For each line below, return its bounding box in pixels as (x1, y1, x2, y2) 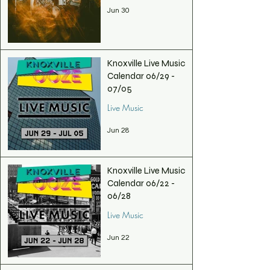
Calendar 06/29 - (107, 71, 175, 81)
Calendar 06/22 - (107, 178, 175, 189)
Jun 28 (107, 126, 130, 134)
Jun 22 (107, 233, 130, 242)
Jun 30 (107, 6, 130, 14)
